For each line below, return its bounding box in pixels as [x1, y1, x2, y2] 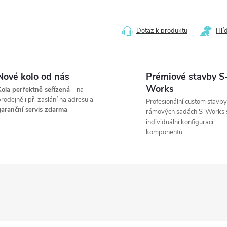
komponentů [146, 128, 182, 137]
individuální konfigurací [146, 118, 213, 127]
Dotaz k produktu [136, 26, 187, 35]
